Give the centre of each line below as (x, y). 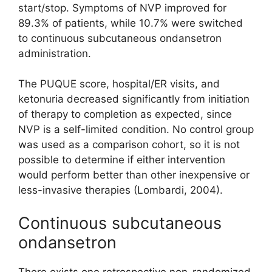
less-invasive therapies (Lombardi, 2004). (121, 190)
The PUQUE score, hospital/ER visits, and (119, 84)
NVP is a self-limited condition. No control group (136, 130)
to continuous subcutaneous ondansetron (120, 38)
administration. (55, 53)
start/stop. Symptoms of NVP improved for (122, 8)
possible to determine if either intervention (122, 160)
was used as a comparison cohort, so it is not (129, 145)
